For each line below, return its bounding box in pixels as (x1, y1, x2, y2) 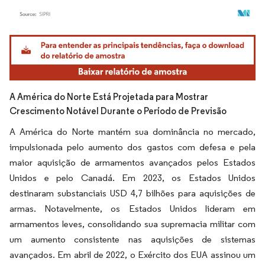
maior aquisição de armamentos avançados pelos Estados (9, 156, 256, 168)
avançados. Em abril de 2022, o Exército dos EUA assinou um (9, 248, 256, 260)
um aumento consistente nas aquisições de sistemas (9, 233, 256, 245)
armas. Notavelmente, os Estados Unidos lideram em (9, 202, 256, 214)
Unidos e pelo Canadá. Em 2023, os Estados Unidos (9, 172, 256, 183)
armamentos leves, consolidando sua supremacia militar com (9, 218, 256, 230)
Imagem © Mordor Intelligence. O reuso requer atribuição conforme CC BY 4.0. (15, 31, 253, 41)
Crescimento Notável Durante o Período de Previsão (9, 105, 227, 117)
